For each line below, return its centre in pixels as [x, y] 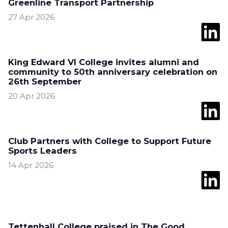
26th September [45, 81]
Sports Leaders [42, 151]
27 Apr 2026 [31, 17]
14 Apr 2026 [31, 165]
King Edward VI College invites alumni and [104, 62]
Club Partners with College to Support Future [110, 141]
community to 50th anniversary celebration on [113, 72]
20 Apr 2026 [32, 96]
